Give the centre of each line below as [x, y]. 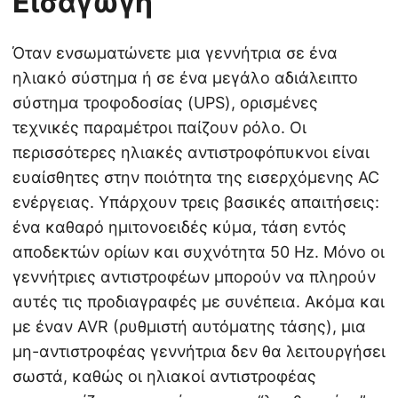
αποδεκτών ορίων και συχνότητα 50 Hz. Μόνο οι [199, 252]
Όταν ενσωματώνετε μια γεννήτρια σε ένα [175, 53]
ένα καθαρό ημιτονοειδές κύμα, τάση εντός [179, 227]
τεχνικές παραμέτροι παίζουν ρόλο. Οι [159, 128]
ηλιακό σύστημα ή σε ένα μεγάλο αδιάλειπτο [185, 78]
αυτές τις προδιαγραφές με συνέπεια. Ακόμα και [199, 302]
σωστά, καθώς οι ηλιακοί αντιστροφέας [164, 377]
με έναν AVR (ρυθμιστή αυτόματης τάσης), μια [189, 327]
